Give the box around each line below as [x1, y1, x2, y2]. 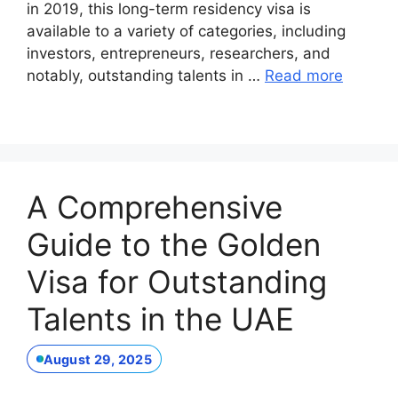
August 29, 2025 [43, 351, 152, 367]
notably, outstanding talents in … [27, 66, 265, 84]
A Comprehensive [27, 187, 283, 226]
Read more [265, 66, 343, 84]
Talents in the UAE [27, 299, 294, 338]
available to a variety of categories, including [27, 21, 346, 40]
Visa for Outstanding [27, 262, 327, 300]
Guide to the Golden [27, 225, 321, 263]
